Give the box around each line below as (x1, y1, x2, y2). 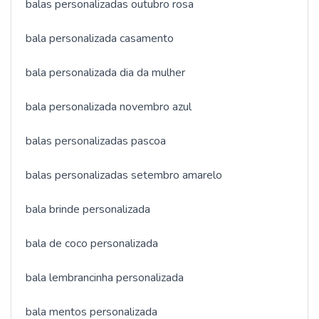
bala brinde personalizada (26, 202, 150, 218)
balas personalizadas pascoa (26, 133, 166, 150)
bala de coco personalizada (26, 236, 158, 252)
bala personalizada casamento (26, 31, 174, 47)
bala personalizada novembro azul (26, 99, 192, 115)
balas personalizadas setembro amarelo (26, 167, 222, 184)
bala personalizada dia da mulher (26, 65, 185, 81)
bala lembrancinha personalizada (26, 270, 184, 286)
